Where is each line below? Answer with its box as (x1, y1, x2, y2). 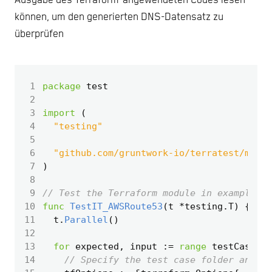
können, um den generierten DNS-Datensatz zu (15, 11, 223, 23)
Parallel (64, 214, 108, 225)
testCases (212, 240, 261, 252)
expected (75, 240, 119, 252)
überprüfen (15, 28, 64, 40)
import (42, 107, 75, 118)
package (42, 80, 81, 92)
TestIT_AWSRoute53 (70, 200, 163, 212)
